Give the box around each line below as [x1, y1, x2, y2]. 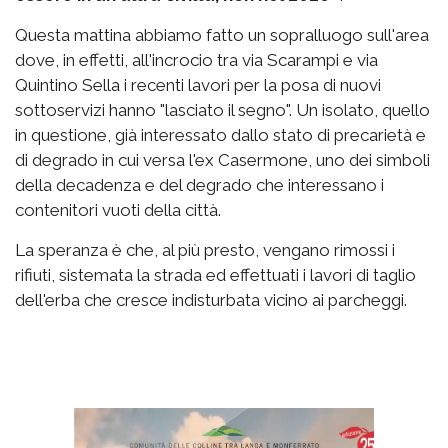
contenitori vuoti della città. [15, 200, 221, 220]
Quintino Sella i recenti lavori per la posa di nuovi [15, 75, 381, 95]
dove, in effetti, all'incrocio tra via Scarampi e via [15, 50, 378, 70]
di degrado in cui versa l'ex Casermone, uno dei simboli [15, 150, 430, 170]
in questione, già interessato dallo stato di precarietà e [15, 125, 426, 145]
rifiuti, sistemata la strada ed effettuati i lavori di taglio [15, 265, 416, 285]
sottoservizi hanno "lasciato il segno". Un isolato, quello [15, 100, 430, 120]
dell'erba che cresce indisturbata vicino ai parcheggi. [15, 290, 407, 310]
